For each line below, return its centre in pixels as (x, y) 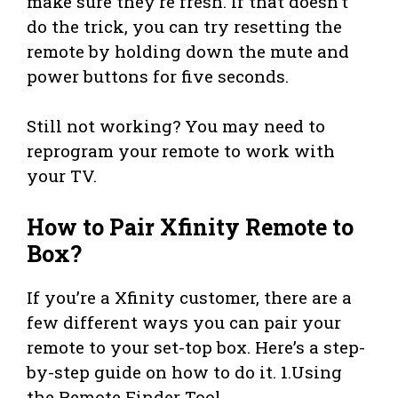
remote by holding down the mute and (188, 52)
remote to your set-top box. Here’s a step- (196, 346)
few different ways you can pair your (184, 322)
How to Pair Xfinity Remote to (190, 227)
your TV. (62, 176)
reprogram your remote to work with (181, 151)
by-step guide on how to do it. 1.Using (184, 371)
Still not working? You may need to (176, 126)
